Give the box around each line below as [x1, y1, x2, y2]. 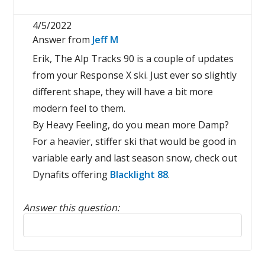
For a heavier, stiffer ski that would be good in [33, 135, 237, 148]
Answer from [33, 33, 93, 46]
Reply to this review [22, 212, 109, 225]
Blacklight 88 [110, 168, 169, 181]
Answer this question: [23, 201, 120, 214]
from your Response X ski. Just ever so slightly [33, 69, 237, 82]
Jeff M [92, 33, 119, 46]
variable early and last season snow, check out [33, 151, 238, 164]
